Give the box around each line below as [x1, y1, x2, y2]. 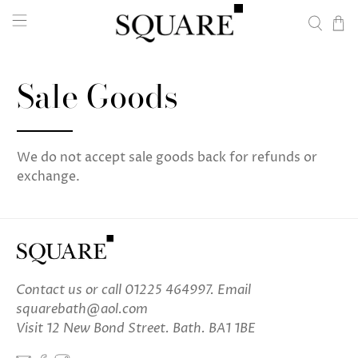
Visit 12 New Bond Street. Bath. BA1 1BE [16, 319, 256, 337]
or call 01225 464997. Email [82, 280, 251, 299]
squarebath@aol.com [16, 300, 148, 318]
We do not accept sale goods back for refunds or [17, 149, 318, 166]
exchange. [17, 168, 81, 185]
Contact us [16, 280, 82, 299]
